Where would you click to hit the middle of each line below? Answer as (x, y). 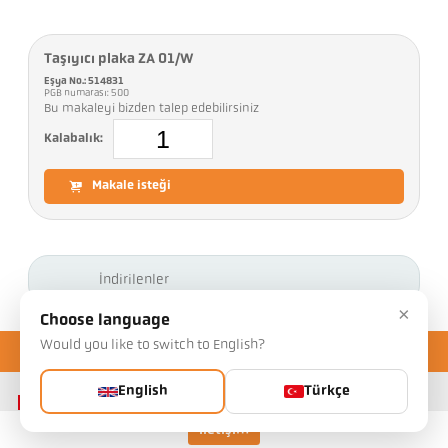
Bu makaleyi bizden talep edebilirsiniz (152, 109)
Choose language (105, 321)
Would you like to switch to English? (152, 345)
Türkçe (326, 391)
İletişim (224, 431)
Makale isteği (132, 186)
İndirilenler (134, 280)
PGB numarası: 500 (88, 94)
